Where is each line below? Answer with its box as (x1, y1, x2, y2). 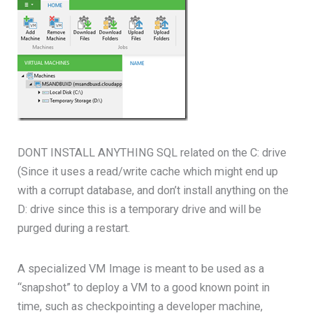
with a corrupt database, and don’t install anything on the (17, 183, 289, 197)
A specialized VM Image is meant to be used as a (17, 262, 265, 276)
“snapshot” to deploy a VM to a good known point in (17, 281, 270, 295)
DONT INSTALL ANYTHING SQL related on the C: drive (17, 145, 287, 159)
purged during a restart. (17, 221, 131, 235)
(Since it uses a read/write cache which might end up (17, 164, 279, 178)
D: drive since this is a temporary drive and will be (17, 202, 262, 216)
